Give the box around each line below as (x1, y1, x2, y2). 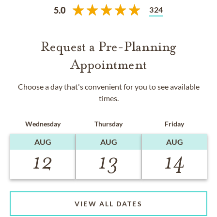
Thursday (94, 120, 123, 128)
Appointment (70, 57, 147, 73)
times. (98, 93, 119, 103)
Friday (165, 120, 184, 128)
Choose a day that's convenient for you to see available (17, 82, 200, 91)
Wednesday (25, 120, 61, 128)
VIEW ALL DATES (75, 200, 142, 208)
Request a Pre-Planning (41, 39, 176, 55)
